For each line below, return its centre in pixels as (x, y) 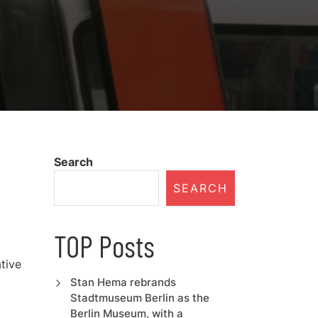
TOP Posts (104, 246)
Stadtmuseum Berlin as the (139, 298)
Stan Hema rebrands (123, 282)
